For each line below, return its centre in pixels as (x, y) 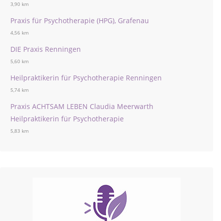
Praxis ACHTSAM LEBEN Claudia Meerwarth (82, 106)
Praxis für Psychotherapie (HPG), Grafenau (80, 20)
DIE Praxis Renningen (46, 49)
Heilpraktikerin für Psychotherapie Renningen (86, 78)
